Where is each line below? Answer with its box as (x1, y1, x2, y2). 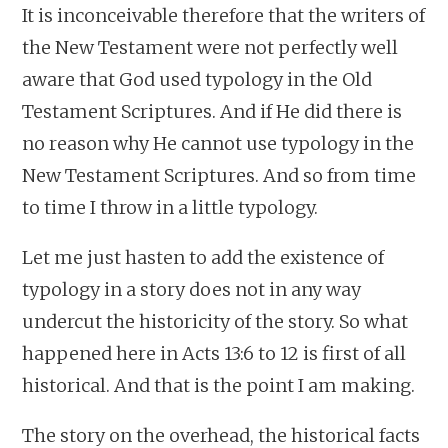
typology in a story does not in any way (22, 277, 362, 301)
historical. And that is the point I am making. (22, 373, 416, 397)
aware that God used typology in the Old (22, 67, 373, 91)
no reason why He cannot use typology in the (22, 131, 415, 155)
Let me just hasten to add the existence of (22, 245, 385, 269)
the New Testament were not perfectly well (22, 35, 399, 59)
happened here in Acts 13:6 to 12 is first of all (22, 341, 407, 365)
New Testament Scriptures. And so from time (22, 163, 417, 187)
